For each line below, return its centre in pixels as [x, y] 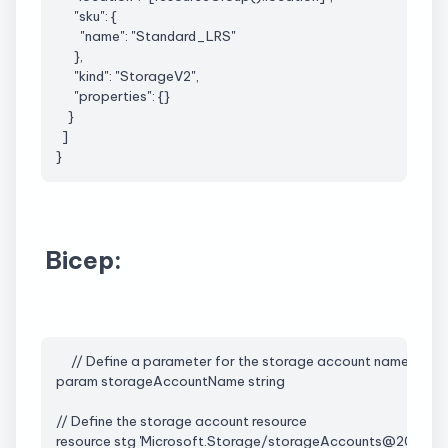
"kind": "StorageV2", [127, 77]
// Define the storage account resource [181, 422]
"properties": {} [113, 97]
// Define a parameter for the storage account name [232, 362]
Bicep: [83, 259]
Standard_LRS [183, 37]
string [265, 382]
